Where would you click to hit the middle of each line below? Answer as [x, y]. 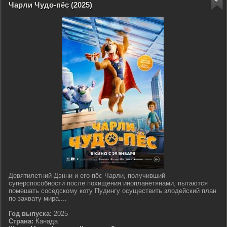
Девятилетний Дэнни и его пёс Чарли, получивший [87, 176]
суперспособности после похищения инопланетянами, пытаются [108, 183]
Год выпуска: [30, 214]
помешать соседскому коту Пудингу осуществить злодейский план [112, 191]
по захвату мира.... [38, 198]
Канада [46, 221]
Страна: [21, 221]
